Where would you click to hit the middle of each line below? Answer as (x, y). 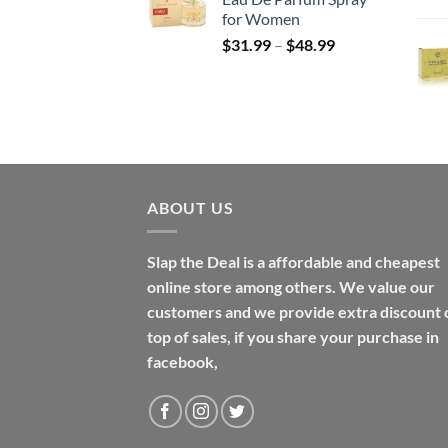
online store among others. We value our (291, 287)
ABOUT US (190, 207)
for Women (261, 18)
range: (355, 64)
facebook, (182, 362)
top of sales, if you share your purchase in (293, 337)
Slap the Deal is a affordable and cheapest (293, 262)
